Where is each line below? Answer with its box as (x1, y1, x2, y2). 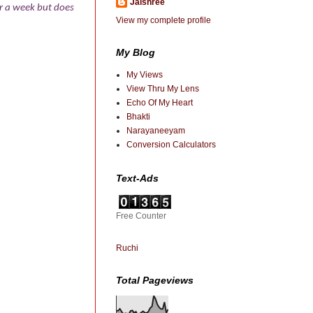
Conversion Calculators (126, 140, 216, 150)
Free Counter (116, 211, 166, 221)
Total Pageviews (116, 275, 194, 286)
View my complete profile (116, 15, 211, 25)
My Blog (116, 47, 155, 58)
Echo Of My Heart (126, 98, 193, 108)
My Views (126, 70, 163, 80)
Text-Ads (116, 173, 159, 184)
